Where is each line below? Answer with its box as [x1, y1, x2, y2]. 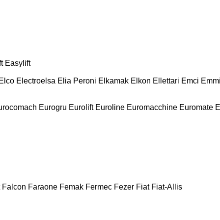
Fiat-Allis [151, 182, 182, 191]
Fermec [85, 182, 112, 191]
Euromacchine [127, 103, 177, 111]
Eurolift [69, 103, 93, 111]
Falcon [2, 182, 26, 191]
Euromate [179, 103, 213, 111]
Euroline [95, 103, 125, 111]
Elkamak [98, 76, 129, 85]
